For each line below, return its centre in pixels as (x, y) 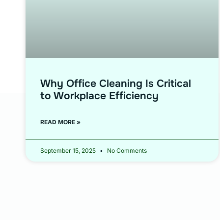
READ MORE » (60, 122)
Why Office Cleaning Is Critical (116, 83)
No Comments (126, 150)
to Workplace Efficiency (99, 96)
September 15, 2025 (69, 150)
